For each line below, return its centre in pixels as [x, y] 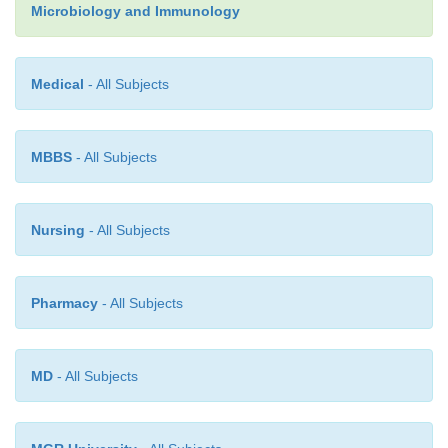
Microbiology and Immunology [135, 10]
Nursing [58, 229]
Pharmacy [64, 302]
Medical [57, 83]
